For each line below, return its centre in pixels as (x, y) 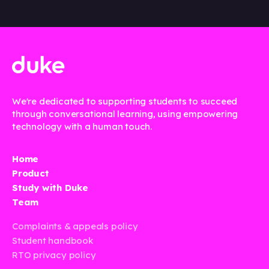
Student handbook (53, 241)
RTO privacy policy (54, 255)
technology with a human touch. (82, 127)
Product (31, 174)
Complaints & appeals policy (75, 226)
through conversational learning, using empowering (125, 114)
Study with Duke (50, 188)
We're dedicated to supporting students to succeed (125, 101)
